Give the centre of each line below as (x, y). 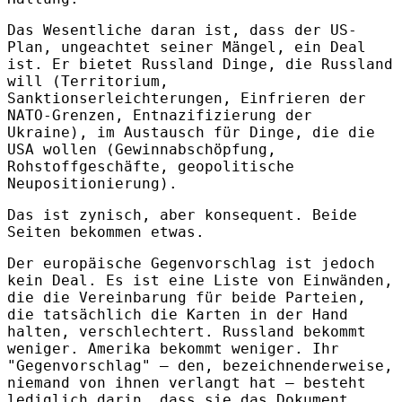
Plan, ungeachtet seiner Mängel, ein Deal (187, 48)
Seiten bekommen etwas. (106, 232)
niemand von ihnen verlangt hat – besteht (187, 383)
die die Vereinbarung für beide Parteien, (187, 298)
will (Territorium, (88, 82)
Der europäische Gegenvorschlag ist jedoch (191, 264)
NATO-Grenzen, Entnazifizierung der (160, 116)
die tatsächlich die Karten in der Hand (178, 315)
